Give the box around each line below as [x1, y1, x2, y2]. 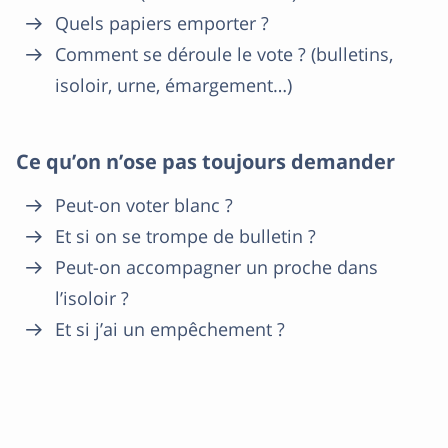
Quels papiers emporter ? [55, 11, 269, 35]
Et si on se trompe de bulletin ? [55, 224, 316, 248]
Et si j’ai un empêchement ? [55, 317, 285, 341]
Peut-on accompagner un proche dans [55, 255, 378, 279]
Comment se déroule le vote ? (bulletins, [55, 42, 393, 66]
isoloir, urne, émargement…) [55, 73, 292, 97]
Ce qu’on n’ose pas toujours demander [16, 148, 395, 175]
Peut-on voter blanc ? [55, 193, 233, 217]
